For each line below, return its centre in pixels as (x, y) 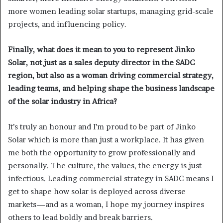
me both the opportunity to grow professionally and (102, 152)
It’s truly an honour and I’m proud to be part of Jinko (102, 126)
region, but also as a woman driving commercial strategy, (111, 75)
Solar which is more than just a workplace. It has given (106, 139)
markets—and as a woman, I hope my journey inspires (106, 204)
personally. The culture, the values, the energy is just (105, 165)
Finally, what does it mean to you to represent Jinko (101, 49)
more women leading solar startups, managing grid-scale (111, 11)
